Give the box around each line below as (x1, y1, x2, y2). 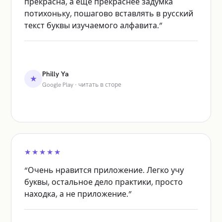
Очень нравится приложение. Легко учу (28, 165, 184, 175)
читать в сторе (78, 80, 121, 89)
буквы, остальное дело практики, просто (24, 176, 183, 187)
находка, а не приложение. (24, 188, 128, 199)
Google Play (42, 80, 73, 89)
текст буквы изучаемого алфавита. (24, 20, 159, 31)
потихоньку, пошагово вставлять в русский (24, 8, 193, 19)
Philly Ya (42, 69, 69, 78)
